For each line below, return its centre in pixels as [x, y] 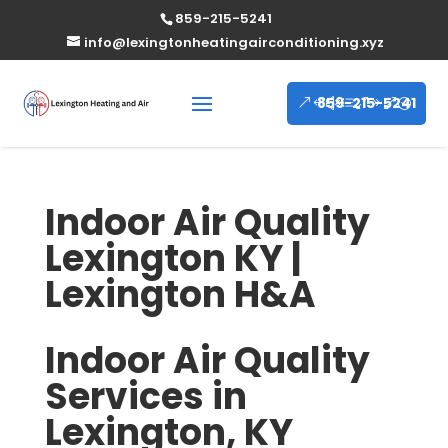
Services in [145, 396]
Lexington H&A [180, 294]
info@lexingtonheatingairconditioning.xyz [234, 42]
